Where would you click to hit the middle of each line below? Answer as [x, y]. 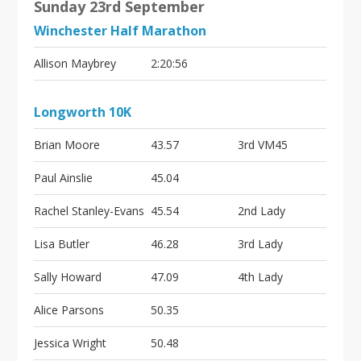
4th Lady [261, 277]
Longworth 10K [83, 112]
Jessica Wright [71, 343]
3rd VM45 [263, 145]
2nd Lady [262, 211]
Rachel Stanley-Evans [89, 211]
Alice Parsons [69, 310]
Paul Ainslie [64, 178]
